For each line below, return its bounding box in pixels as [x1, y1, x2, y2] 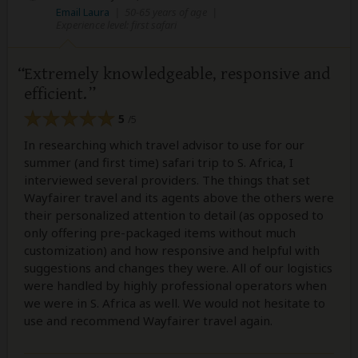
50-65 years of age [125, 5, 207, 20]
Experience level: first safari [56, 18, 177, 33]
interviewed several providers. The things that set [24, 171, 310, 188]
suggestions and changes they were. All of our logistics [24, 259, 332, 276]
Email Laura [56, 5, 109, 20]
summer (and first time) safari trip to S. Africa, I [24, 153, 293, 170]
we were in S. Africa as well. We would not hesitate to [24, 294, 325, 311]
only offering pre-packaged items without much [24, 224, 296, 241]
